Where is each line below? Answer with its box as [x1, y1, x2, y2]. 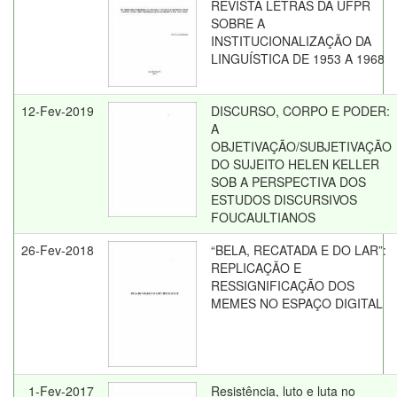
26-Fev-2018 [21, 241, 94, 259]
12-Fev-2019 [21, 102, 94, 120]
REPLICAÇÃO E [211, 259, 301, 276]
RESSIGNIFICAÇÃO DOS [211, 276, 354, 294]
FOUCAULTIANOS [211, 208, 315, 226]
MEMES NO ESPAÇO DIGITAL [211, 294, 383, 312]
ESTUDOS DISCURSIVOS [211, 191, 357, 208]
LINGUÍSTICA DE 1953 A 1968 [211, 50, 385, 67]
